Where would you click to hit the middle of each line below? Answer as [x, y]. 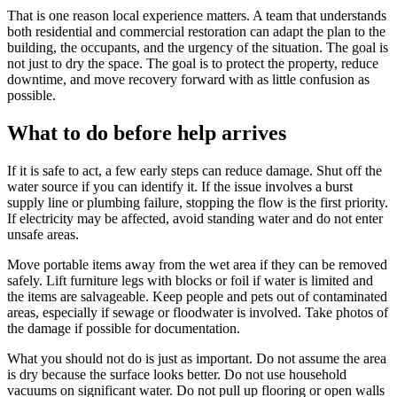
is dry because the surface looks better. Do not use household [177, 374]
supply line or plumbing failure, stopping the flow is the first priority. [198, 202]
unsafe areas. [43, 234]
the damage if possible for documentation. [124, 328]
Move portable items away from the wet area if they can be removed [197, 264]
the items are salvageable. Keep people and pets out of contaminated [197, 296]
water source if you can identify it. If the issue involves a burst [180, 186]
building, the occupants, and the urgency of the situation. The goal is [198, 48]
